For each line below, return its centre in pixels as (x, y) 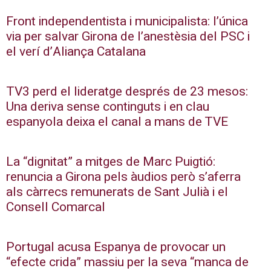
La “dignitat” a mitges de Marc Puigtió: (111, 162)
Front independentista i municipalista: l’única (127, 22)
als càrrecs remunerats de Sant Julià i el (117, 192)
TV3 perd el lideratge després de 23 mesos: (127, 92)
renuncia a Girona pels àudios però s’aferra (123, 177)
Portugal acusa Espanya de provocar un (116, 247)
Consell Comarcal (56, 207)
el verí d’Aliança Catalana (76, 52)
